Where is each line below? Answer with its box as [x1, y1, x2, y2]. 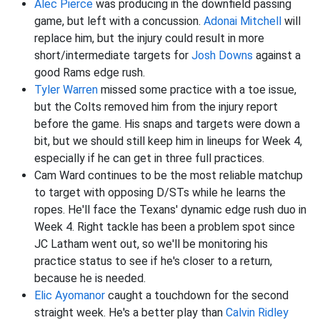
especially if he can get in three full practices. [34, 151, 264, 166]
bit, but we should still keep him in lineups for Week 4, [34, 134, 302, 149]
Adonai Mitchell [204, 14, 281, 29]
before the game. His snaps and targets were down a [34, 117, 300, 131]
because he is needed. [34, 271, 146, 286]
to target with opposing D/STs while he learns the [34, 186, 286, 200]
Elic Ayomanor [34, 289, 105, 303]
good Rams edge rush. [34, 66, 145, 80]
